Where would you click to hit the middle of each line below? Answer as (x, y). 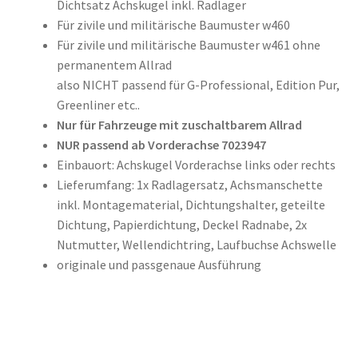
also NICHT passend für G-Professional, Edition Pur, (198, 84)
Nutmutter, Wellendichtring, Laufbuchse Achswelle (196, 244)
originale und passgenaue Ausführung (159, 264)
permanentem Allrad (114, 64)
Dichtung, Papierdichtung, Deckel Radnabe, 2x (181, 224)
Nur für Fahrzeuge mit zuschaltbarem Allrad (179, 124)
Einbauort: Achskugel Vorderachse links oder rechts (196, 164)
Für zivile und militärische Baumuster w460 (173, 24)
